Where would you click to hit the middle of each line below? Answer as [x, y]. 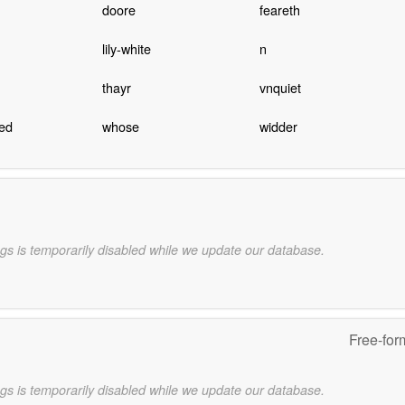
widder [278, 127]
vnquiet [280, 88]
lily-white [126, 49]
